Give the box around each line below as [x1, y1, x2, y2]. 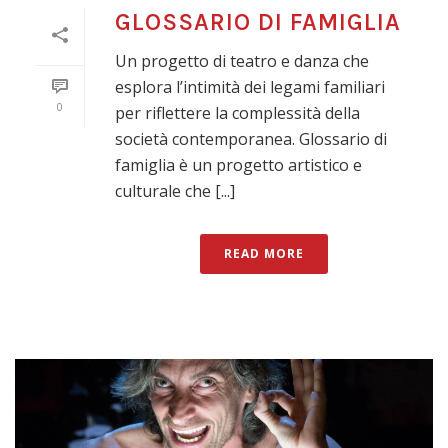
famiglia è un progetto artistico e [115, 154, 362, 177]
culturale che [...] [115, 180, 235, 203]
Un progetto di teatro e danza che [115, 50, 369, 73]
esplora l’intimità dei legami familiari [115, 76, 385, 99]
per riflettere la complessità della [115, 102, 360, 125]
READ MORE [224, 245, 304, 263]
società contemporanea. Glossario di [115, 128, 387, 151]
